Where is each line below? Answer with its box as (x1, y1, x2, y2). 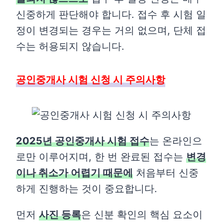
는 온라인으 (149, 135, 202, 147)
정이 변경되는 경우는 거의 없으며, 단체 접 (16, 24, 206, 36)
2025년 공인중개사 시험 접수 (16, 135, 149, 147)
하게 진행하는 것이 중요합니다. (16, 183, 157, 195)
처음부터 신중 (133, 167, 199, 179)
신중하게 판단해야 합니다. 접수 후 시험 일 (16, 8, 206, 20)
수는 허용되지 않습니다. (16, 40, 124, 52)
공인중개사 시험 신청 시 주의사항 (16, 74, 165, 86)
